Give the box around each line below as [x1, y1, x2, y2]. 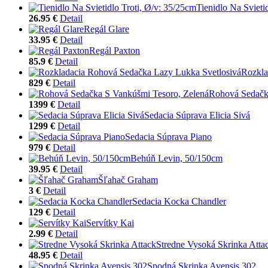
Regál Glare [84, 23, 129, 34]
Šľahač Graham [98, 174, 158, 185]
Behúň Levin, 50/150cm [130, 153, 223, 163]
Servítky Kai [86, 217, 134, 228]
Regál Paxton [89, 45, 140, 56]
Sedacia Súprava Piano [125, 131, 212, 142]
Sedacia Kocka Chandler [132, 196, 226, 206]
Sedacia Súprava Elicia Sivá [144, 109, 250, 120]
